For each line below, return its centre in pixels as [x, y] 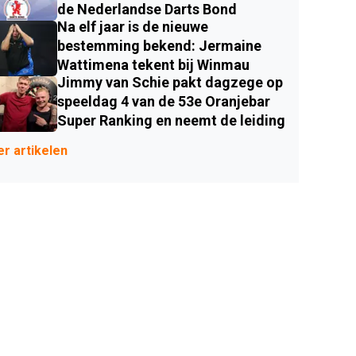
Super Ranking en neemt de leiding [171, 121]
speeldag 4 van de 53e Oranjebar [164, 102]
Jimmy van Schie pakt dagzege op [170, 83]
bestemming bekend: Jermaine [159, 46]
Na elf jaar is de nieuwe [133, 27]
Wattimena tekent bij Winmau [153, 65]
